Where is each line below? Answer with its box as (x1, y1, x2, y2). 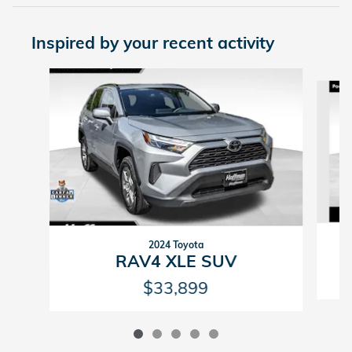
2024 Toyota (148, 239, 203, 251)
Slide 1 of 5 (12, 68, 68, 82)
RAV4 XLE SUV (115, 251, 236, 271)
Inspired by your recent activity (31, 32, 274, 53)
